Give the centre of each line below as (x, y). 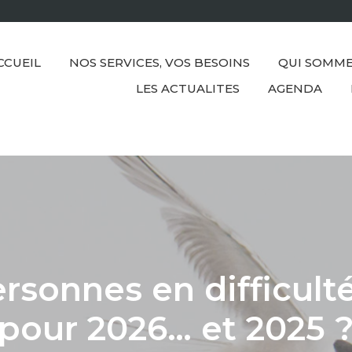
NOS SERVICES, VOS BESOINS (159, 63)
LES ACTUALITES (188, 89)
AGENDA (295, 89)
